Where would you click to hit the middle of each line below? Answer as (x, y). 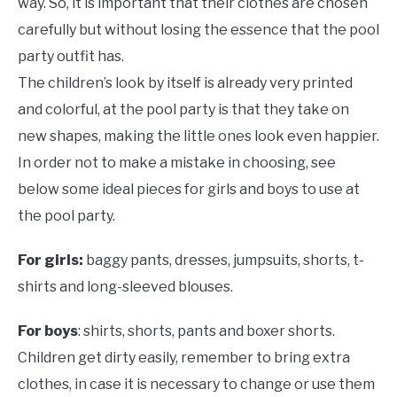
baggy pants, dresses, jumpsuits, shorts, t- (224, 261)
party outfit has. (71, 57)
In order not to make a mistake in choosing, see (177, 163)
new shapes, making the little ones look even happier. (198, 136)
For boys (48, 331)
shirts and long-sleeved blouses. (125, 287)
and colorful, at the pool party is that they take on (183, 110)
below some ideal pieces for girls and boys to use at (189, 190)
